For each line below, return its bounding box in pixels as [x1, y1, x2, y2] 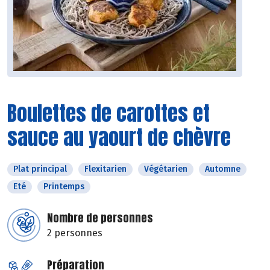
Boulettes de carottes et [7, 98, 210, 129]
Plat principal [13, 164, 67, 175]
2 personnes [47, 227, 102, 239]
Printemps [43, 181, 84, 192]
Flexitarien [84, 164, 127, 175]
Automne [205, 164, 240, 175]
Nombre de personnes [47, 210, 153, 227]
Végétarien [144, 164, 187, 175]
